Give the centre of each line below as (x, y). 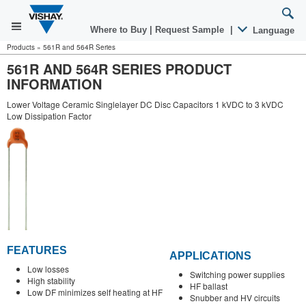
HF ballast (209, 286)
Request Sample (191, 30)
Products (21, 47)
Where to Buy (120, 30)
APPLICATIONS (210, 256)
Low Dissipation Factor (49, 116)
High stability (51, 280)
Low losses (48, 268)
